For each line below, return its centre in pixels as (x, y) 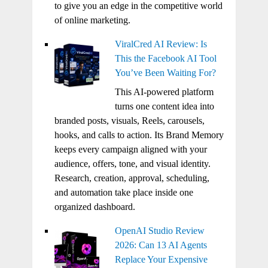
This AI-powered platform (164, 92)
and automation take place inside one (124, 193)
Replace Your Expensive (161, 260)
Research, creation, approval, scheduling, (132, 178)
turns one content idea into (164, 106)
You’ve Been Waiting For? (165, 73)
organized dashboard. (95, 207)
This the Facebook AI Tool (165, 59)
